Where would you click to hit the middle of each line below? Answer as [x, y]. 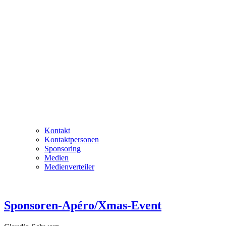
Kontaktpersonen [72, 140]
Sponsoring [63, 149]
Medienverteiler [69, 167]
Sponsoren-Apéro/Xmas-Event [83, 206]
